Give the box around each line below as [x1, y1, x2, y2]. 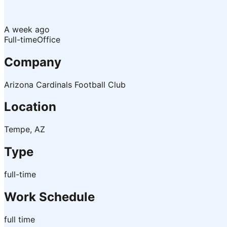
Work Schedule [4, 190, 95, 205]
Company [4, 54, 61, 69]
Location [4, 99, 56, 115]
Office [37, 34, 60, 45]
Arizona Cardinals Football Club [4, 79, 126, 90]
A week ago [4, 24, 50, 34]
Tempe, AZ [4, 124, 45, 135]
